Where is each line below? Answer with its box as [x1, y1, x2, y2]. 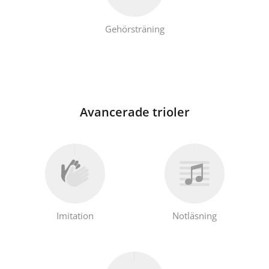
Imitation [56, 209, 94, 222]
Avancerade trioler [79, 103, 190, 120]
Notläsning [172, 209, 217, 222]
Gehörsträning [104, 22, 165, 35]
